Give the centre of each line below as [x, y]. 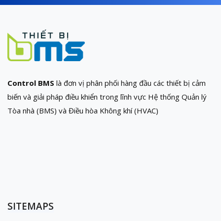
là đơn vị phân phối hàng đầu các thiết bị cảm [130, 83]
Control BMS [31, 83]
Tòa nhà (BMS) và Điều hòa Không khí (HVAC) [83, 111]
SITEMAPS [31, 206]
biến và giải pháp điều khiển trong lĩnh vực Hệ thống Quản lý [107, 97]
